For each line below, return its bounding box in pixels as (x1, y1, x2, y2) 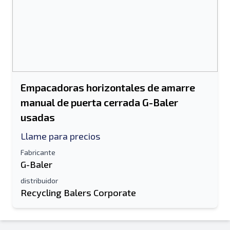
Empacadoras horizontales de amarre (21, 81, 195, 93)
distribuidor (21, 176, 58, 185)
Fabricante (21, 148, 55, 157)
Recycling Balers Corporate (21, 187, 136, 198)
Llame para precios (21, 130, 100, 142)
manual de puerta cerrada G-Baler (21, 96, 178, 108)
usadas (21, 111, 55, 123)
